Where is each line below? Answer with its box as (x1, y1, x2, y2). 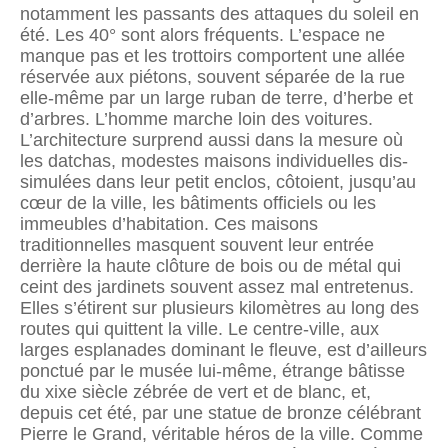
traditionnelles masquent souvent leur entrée (20, 234, 374, 255)
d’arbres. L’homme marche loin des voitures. (20, 108, 373, 129)
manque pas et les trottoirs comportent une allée (20, 45, 405, 66)
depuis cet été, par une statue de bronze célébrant (20, 402, 421, 423)
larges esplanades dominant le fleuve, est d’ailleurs (20, 339, 427, 360)
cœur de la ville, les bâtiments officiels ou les (20, 192, 376, 213)
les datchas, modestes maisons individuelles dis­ (20, 150, 408, 171)
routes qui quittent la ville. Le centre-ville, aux (20, 318, 379, 339)
